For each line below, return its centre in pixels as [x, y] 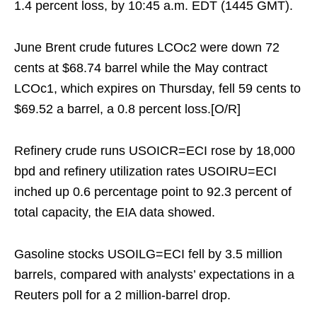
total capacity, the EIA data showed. [115, 212]
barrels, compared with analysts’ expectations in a [154, 275]
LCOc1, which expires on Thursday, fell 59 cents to [157, 88]
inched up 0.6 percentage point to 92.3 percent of [153, 192]
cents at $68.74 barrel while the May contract [141, 68]
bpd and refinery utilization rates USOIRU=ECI [145, 171]
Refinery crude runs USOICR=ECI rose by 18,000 [155, 151]
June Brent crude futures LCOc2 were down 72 [147, 47]
